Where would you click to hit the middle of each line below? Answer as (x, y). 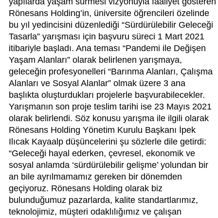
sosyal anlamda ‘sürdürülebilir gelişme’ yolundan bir (109, 165)
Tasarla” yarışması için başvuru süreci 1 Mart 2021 (107, 36)
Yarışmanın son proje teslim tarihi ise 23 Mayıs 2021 (110, 106)
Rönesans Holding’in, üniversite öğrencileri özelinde (109, 13)
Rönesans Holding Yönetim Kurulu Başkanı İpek (102, 130)
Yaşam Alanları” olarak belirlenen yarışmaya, (95, 60)
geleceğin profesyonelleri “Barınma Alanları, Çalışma (111, 71)
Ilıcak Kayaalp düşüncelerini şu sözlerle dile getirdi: (108, 141)
